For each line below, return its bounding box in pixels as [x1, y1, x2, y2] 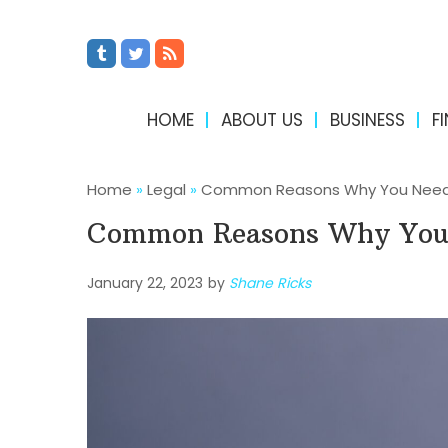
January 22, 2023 [87, 273, 203, 293]
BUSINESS [329, 108, 405, 132]
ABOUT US [220, 108, 303, 132]
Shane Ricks [229, 273, 311, 293]
